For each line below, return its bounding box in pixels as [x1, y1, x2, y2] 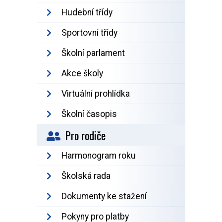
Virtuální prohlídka [61, 89, 130, 99]
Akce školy [61, 68, 103, 79]
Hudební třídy [61, 7, 112, 18]
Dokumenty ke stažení [61, 191, 147, 202]
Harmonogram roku [61, 151, 136, 161]
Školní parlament [61, 48, 125, 58]
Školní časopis [61, 109, 117, 119]
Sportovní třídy [61, 28, 117, 38]
